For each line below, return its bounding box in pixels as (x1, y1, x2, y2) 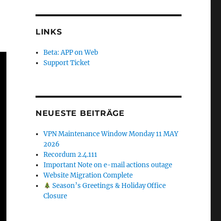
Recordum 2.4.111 (43, 150, 98, 159)
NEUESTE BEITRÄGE (35, 109, 125, 118)
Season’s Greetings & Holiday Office (50, 182, 166, 190)
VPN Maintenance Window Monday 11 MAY (43, 130, 179, 138)
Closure (43, 192, 68, 200)
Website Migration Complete (43, 171, 133, 180)
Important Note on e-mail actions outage (43, 161, 173, 169)
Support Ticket (43, 59, 90, 67)
